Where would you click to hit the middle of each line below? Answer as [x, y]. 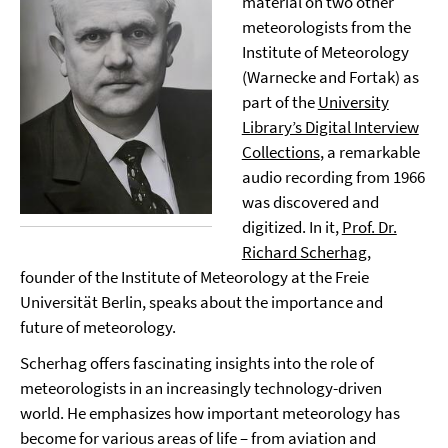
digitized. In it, [291, 227]
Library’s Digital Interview [330, 127]
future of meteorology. [98, 327]
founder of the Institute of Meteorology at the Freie [194, 277]
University [353, 102]
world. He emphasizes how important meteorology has [210, 413]
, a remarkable [369, 152]
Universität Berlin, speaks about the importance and [201, 302]
